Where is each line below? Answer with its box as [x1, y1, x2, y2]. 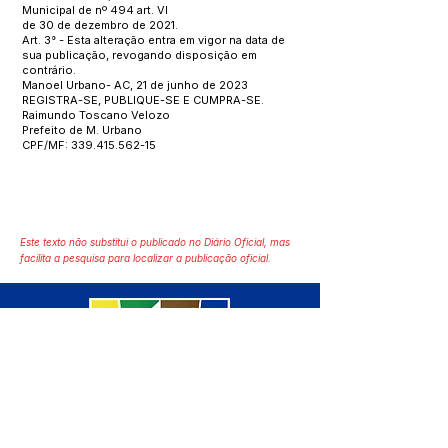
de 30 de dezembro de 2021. [22, 18, 178, 32]
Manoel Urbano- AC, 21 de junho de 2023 [22, 78, 248, 92]
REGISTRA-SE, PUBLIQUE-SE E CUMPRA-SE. [22, 93, 264, 107]
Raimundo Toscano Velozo [22, 108, 170, 122]
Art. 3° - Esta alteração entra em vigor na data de [22, 33, 285, 47]
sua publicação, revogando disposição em [22, 48, 257, 62]
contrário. [22, 63, 76, 77]
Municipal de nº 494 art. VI [22, 3, 168, 17]
